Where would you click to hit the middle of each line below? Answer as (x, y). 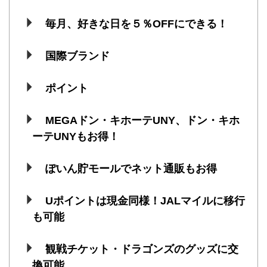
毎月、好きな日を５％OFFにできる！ (136, 24)
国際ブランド (77, 56)
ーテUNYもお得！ (76, 136)
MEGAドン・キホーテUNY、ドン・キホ (142, 120)
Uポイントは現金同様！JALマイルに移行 (145, 201)
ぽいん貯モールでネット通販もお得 (131, 168)
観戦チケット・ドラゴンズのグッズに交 (142, 249)
